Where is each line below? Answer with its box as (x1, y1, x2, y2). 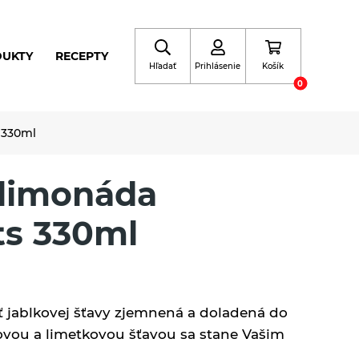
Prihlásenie (195, 60, 241, 71)
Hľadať (148, 60, 176, 71)
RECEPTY (55, 49, 109, 63)
